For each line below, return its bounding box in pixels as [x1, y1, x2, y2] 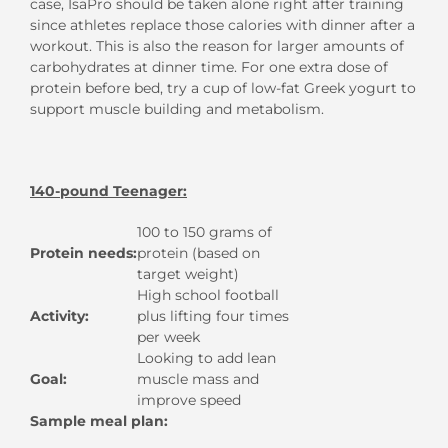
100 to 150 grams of [137, 222, 272, 241]
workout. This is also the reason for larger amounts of [30, 36, 404, 55]
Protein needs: [30, 243, 137, 262]
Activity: [30, 306, 89, 325]
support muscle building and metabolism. [30, 99, 324, 118]
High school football [137, 285, 279, 304]
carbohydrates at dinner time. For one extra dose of [30, 57, 388, 76]
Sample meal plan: [30, 411, 168, 430]
